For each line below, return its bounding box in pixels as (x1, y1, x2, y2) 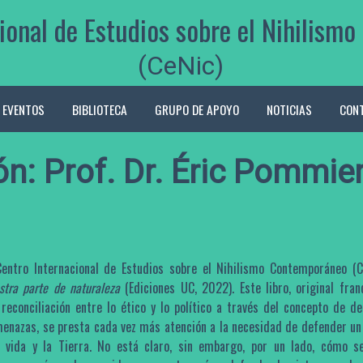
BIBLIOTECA (71, 100, 127, 118)
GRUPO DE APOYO (154, 100, 239, 118)
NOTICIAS (266, 100, 312, 118)
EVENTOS (2, 100, 45, 118)
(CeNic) (138, 50, 224, 81)
